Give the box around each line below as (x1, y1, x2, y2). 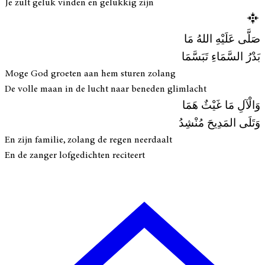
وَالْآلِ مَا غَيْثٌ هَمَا (182, 99, 260, 113)
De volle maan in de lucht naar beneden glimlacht (5, 83, 206, 95)
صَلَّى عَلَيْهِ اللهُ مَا (184, 33, 260, 47)
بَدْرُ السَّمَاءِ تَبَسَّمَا (182, 50, 260, 64)
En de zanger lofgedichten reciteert (5, 149, 145, 161)
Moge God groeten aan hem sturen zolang (5, 67, 176, 80)
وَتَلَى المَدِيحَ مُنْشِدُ (179, 117, 260, 131)
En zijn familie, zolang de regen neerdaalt (5, 134, 172, 146)
